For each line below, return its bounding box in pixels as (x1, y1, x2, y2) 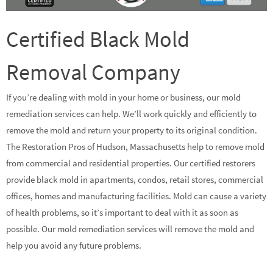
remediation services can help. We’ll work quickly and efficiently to (6, 107, 257, 119)
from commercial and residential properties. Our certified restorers (6, 157, 255, 169)
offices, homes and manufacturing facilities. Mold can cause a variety (6, 190, 266, 202)
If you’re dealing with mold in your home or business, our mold (6, 91, 241, 103)
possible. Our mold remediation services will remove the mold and (6, 222, 254, 235)
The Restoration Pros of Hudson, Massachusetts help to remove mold (6, 140, 264, 152)
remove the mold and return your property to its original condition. (6, 124, 257, 136)
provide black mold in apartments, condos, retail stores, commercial (6, 173, 263, 185)
